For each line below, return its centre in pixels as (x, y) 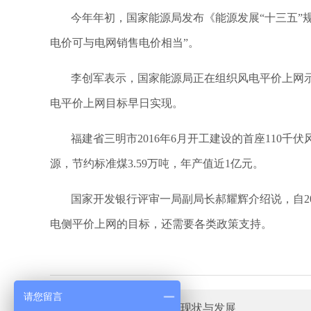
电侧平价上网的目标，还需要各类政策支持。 (161, 224)
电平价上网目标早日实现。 (117, 103)
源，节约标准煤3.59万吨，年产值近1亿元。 (157, 163)
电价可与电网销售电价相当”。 (125, 43)
